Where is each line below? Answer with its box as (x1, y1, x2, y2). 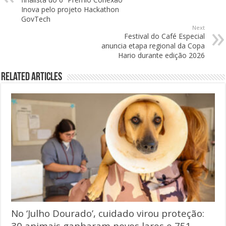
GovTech (21, 14, 51, 24)
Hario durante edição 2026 (118, 50, 205, 61)
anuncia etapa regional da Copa (101, 41, 205, 51)
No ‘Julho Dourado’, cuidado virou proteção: (11, 207, 205, 219)
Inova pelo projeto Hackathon (21, 5, 120, 15)
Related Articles (1, 72, 63, 84)
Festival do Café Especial (124, 31, 205, 41)
